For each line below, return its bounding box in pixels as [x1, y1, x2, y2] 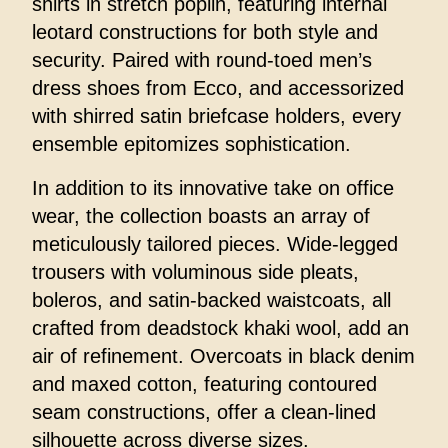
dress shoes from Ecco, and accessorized [32, 77, 404, 100]
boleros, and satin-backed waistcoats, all [32, 289, 391, 312]
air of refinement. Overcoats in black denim [32, 345, 415, 368]
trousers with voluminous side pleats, [32, 261, 359, 284]
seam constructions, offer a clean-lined [32, 401, 376, 424]
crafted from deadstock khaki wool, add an [32, 317, 409, 340]
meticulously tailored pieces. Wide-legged [32, 233, 398, 256]
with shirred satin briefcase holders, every [32, 105, 401, 128]
